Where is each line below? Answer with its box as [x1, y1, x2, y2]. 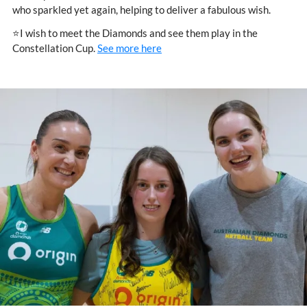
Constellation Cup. [12, 42, 97, 55]
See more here [97, 42, 162, 55]
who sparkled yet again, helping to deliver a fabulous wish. [12, 3, 271, 16]
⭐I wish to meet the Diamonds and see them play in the [12, 27, 258, 40]
